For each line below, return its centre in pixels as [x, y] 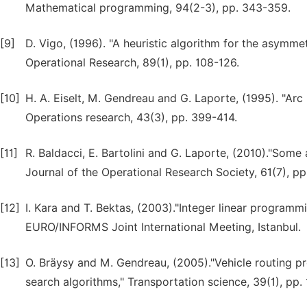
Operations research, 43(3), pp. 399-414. [131, 118]
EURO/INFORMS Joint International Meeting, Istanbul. [163, 227]
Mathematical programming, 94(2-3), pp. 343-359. [158, 8]
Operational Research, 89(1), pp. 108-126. [132, 63]
